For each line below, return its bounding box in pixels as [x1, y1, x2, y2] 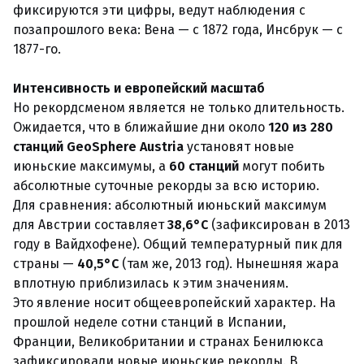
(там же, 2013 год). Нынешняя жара [119, 256, 339, 271]
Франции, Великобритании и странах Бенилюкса [13, 334, 323, 349]
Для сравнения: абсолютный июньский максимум [13, 197, 327, 213]
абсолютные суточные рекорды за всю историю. [13, 178, 319, 193]
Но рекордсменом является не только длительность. [13, 100, 344, 115]
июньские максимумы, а [13, 158, 169, 174]
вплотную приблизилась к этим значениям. [13, 275, 288, 291]
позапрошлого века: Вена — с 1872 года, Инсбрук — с [13, 22, 343, 37]
